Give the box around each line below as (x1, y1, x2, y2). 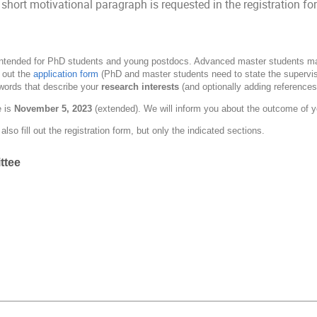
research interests (101, 81, 183, 93)
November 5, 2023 (11, 103, 96, 115)
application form (33, 69, 99, 80)
